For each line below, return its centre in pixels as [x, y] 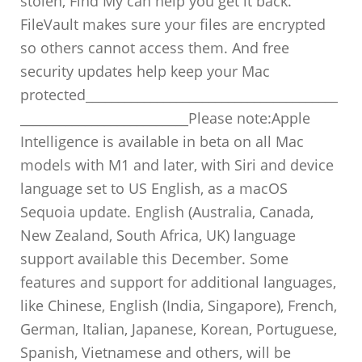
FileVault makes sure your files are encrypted [173, 24]
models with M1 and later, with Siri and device [177, 165]
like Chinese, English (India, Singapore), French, [179, 305]
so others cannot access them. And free [155, 48]
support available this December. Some [155, 259]
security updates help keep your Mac [145, 71]
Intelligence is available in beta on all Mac [162, 141]
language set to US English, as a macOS [154, 188]
